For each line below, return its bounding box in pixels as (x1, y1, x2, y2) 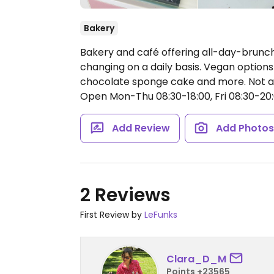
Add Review (111, 121, 170, 135)
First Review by (80, 209, 144, 221)
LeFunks (144, 209, 177, 221)
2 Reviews (80, 182, 171, 208)
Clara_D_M (166, 251, 226, 266)
